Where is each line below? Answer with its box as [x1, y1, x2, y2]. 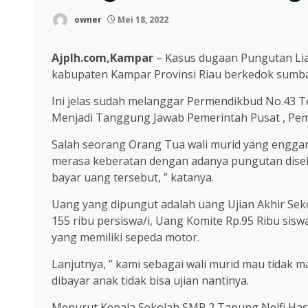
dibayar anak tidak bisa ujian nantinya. [52, 273, 249, 288]
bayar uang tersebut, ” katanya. [52, 170, 214, 185]
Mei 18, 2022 [115, 13, 168, 25]
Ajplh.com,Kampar [52, 50, 153, 65]
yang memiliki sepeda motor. [52, 230, 199, 245]
